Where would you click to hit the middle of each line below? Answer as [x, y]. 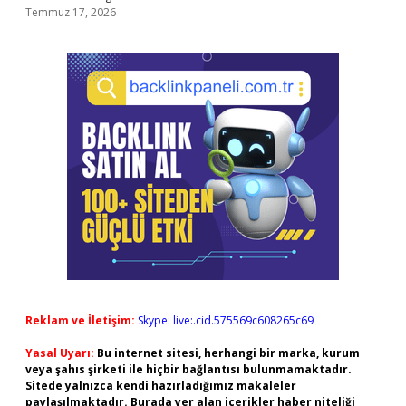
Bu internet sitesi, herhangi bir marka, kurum [228, 353]
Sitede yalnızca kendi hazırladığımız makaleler [161, 386]
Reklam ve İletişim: [80, 320]
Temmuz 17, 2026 [71, 12]
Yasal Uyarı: [60, 353]
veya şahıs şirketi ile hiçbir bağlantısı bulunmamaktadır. [188, 369]
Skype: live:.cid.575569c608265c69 [226, 320]
